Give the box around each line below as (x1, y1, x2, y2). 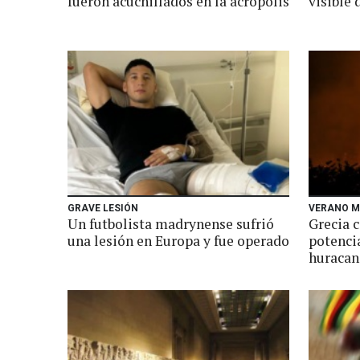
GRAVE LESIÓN (67, 202, 138, 214)
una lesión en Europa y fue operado (67, 231, 289, 250)
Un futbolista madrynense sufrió (67, 215, 274, 233)
